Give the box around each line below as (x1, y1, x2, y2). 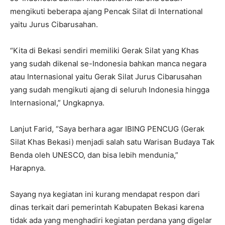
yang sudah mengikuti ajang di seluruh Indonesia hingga (10, 85, 209, 95)
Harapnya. (10, 163, 46, 173)
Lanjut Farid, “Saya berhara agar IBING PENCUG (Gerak (10, 124, 204, 134)
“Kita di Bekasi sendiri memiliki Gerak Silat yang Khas (10, 46, 199, 56)
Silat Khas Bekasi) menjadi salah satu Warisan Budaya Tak (10, 137, 214, 147)
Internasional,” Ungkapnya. (10, 98, 104, 108)
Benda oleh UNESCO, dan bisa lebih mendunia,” (10, 150, 178, 160)
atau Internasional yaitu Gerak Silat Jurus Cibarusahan (10, 72, 202, 82)
